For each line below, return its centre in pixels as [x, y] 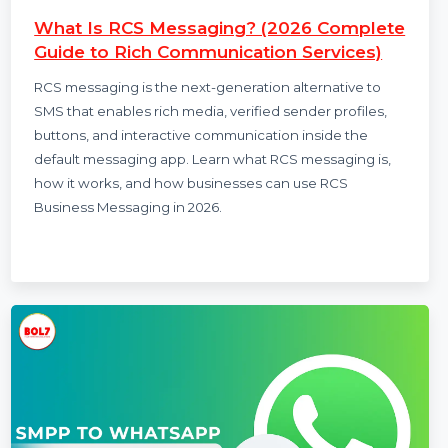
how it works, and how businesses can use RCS [201, 405]
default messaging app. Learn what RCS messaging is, [223, 380]
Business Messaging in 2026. [134, 430]
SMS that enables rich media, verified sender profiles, [221, 329]
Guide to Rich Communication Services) [219, 266]
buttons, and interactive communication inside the [211, 354]
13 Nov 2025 [186, 201]
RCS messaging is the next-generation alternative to [218, 304]
